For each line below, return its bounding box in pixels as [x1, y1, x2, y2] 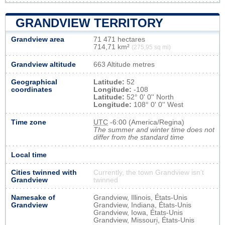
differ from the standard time [93, 133, 184, 141]
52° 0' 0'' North [125, 93, 174, 101]
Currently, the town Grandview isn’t [93, 168, 204, 176]
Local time [11, 151, 47, 159]
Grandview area [11, 35, 64, 43]
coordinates [11, 85, 52, 93]
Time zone [11, 118, 46, 126]
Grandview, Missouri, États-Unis [93, 216, 194, 224]
